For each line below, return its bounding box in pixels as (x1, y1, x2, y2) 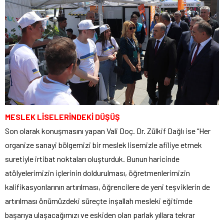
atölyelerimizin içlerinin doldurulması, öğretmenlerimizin (5, 168, 190, 178)
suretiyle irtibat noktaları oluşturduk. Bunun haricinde (5, 154, 179, 164)
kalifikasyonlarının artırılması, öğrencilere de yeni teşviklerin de (5, 182, 210, 192)
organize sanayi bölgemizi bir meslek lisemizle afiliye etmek (5, 140, 202, 150)
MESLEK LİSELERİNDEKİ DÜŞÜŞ (5, 112, 120, 122)
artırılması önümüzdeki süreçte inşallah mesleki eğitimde (5, 196, 192, 206)
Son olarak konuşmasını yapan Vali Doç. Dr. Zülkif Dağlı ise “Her (5, 126, 210, 136)
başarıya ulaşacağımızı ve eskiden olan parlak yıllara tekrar (5, 210, 195, 220)
